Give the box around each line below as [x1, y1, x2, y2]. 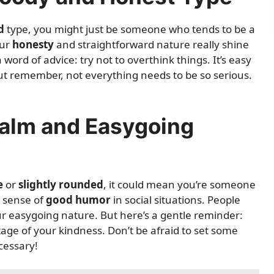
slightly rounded [18, 177, 103, 191]
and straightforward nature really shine [54, 37, 249, 51]
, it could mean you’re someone [103, 177, 256, 191]
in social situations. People [111, 193, 240, 207]
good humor [46, 193, 111, 207]
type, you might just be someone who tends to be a [4, 21, 255, 36]
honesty [12, 37, 54, 51]
